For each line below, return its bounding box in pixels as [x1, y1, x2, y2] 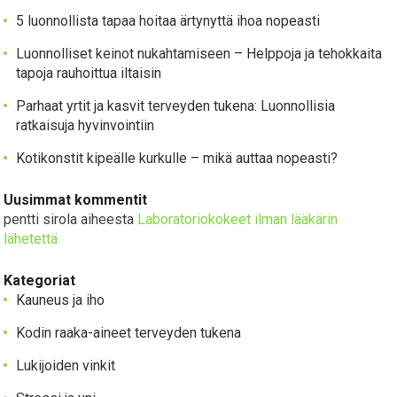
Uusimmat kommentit [4, 191, 148, 209]
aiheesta [77, 211, 138, 229]
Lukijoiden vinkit [16, 357, 116, 375]
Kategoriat [4, 272, 76, 290]
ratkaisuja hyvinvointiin [16, 117, 155, 135]
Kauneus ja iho [16, 292, 105, 309]
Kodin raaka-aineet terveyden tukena [16, 324, 242, 342]
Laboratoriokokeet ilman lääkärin [137, 211, 339, 229]
